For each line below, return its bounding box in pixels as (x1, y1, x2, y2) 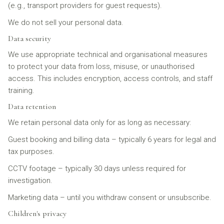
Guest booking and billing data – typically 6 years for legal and (8, 135, 216, 144)
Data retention (8, 101, 56, 111)
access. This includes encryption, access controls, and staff (8, 74, 212, 83)
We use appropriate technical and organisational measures (8, 50, 207, 59)
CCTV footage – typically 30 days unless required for (8, 164, 186, 173)
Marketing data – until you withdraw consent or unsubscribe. (8, 193, 211, 202)
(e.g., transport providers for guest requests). (8, 1, 162, 10)
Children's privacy (8, 208, 66, 218)
